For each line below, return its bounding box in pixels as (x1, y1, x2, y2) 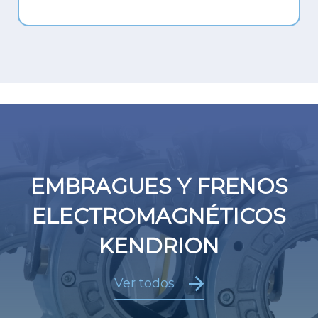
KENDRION (99, 232, 219, 259)
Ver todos (114, 275, 179, 291)
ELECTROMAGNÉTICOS (32, 202, 286, 229)
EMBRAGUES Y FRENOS (30, 172, 288, 199)
